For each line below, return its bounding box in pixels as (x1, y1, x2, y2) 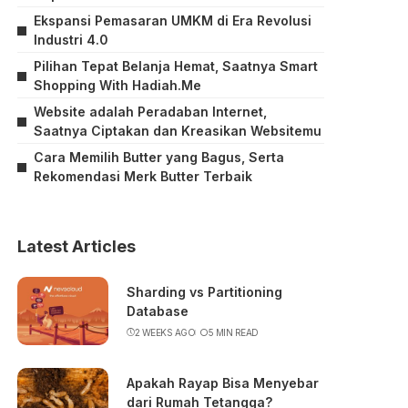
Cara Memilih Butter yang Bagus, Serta (34, 149, 285, 165)
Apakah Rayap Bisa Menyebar (127, 374, 320, 391)
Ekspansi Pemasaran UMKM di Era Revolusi (34, 13, 312, 28)
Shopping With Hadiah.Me (34, 77, 202, 93)
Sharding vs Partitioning (127, 283, 283, 300)
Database (127, 302, 189, 319)
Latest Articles (17, 237, 137, 256)
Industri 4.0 (34, 32, 109, 47)
